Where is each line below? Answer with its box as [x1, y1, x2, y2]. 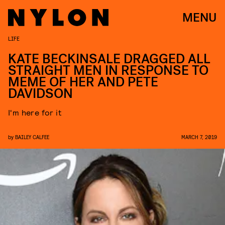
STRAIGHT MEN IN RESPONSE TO [8, 62, 208, 79]
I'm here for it [8, 107, 62, 117]
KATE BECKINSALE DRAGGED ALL [8, 50, 210, 68]
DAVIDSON [8, 85, 73, 102]
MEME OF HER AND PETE [8, 73, 158, 91]
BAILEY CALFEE [15, 134, 49, 140]
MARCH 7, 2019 [181, 134, 217, 140]
